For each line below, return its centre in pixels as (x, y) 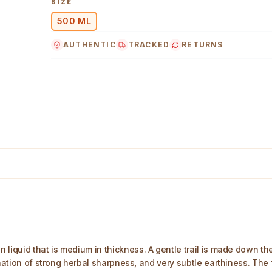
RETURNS (202, 45)
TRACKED (149, 45)
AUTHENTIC (90, 45)
